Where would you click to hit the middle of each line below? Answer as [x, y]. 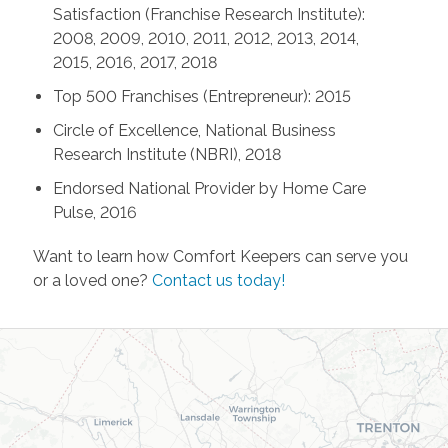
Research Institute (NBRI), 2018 [166, 154]
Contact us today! [218, 280]
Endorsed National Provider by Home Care [209, 188]
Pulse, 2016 [94, 212]
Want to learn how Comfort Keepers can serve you [220, 256]
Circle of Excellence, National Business [194, 130]
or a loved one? [92, 280]
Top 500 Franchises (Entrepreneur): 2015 [201, 96]
